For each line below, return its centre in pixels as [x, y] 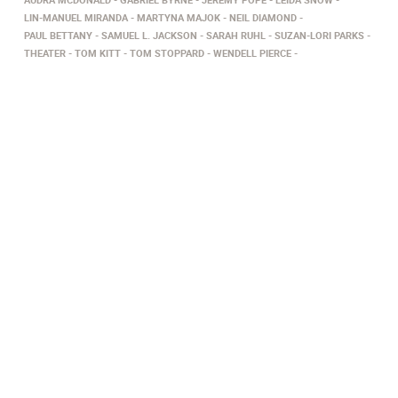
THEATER [45, 53]
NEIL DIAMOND [263, 18]
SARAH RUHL [236, 36]
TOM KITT [98, 53]
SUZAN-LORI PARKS [319, 36]
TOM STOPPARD [167, 53]
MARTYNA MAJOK [179, 18]
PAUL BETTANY [58, 36]
